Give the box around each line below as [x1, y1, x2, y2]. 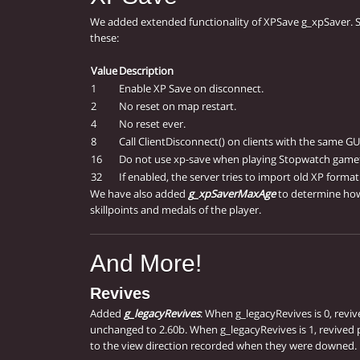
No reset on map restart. [119, 99, 236, 114]
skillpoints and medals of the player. [90, 202, 261, 218]
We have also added [90, 186, 188, 202]
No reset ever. [119, 117, 186, 132]
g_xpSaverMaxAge [188, 186, 276, 202]
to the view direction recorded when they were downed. [90, 338, 357, 354]
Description [119, 63, 174, 79]
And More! [90, 250, 202, 277]
